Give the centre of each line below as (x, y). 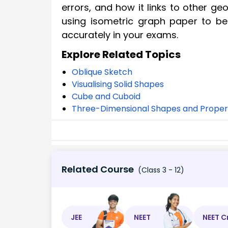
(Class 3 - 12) (160, 170)
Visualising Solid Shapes (118, 84)
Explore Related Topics (121, 54)
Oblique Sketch (102, 72)
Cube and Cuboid (106, 96)
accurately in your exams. (120, 35)
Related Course (98, 169)
